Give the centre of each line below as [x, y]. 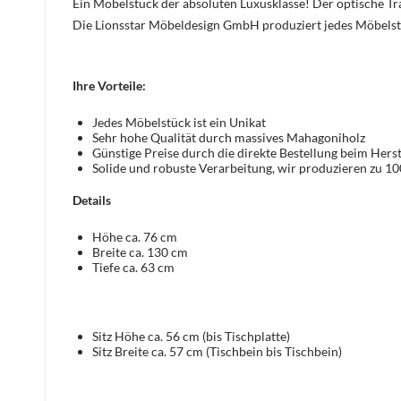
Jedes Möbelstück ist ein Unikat [179, 122]
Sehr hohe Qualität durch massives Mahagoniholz [229, 137]
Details [92, 200]
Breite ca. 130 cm [140, 252]
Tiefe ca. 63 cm [133, 267]
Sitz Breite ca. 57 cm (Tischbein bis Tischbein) [217, 351]
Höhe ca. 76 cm [135, 236]
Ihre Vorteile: [109, 85]
